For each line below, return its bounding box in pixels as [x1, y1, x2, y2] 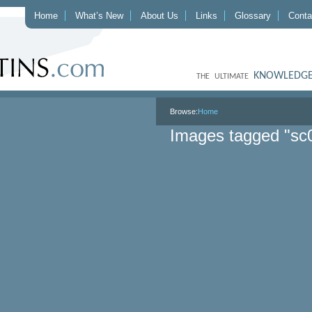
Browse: [170, 107, 198, 116]
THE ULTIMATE [196, 72, 253, 81]
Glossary [235, 10, 271, 21]
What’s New [75, 10, 123, 21]
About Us [141, 10, 178, 21]
